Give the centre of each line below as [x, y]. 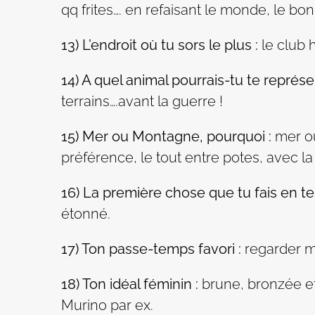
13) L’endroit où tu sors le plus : [160, 45]
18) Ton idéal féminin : [130, 284]
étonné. [86, 213]
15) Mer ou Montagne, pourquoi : [166, 136]
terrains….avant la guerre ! [142, 101]
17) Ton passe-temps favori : [151, 249]
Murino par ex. [107, 305]
